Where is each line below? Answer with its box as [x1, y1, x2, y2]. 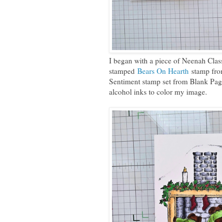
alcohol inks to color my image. [109, 86, 207, 97]
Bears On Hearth [137, 65, 189, 76]
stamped [109, 65, 137, 76]
